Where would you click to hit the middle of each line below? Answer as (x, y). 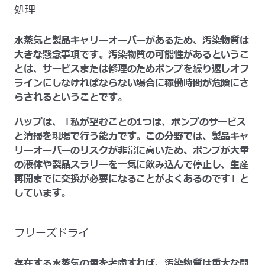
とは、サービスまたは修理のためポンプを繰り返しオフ (132, 69)
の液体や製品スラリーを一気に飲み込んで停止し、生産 (132, 165)
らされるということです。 (71, 97)
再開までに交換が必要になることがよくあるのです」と (132, 179)
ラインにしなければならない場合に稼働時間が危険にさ (132, 83)
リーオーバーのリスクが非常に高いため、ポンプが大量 (132, 151)
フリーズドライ (51, 233)
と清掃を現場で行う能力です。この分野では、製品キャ (132, 136)
